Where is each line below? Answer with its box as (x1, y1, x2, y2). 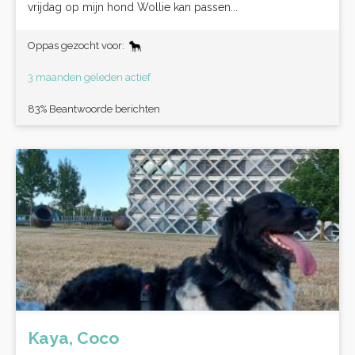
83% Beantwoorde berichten (28, 103, 160, 115)
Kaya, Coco (28, 328, 119, 348)
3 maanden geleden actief (28, 71, 151, 83)
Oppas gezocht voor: (28, 40, 127, 52)
